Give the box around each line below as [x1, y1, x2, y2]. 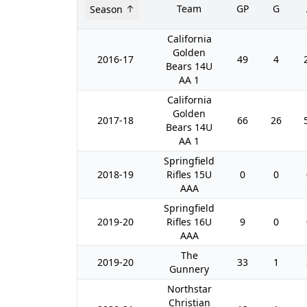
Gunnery [169, 262, 209, 275]
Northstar [167, 282, 212, 295]
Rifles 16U [167, 215, 212, 228]
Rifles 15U [167, 168, 212, 181]
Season [90, 2, 123, 16]
